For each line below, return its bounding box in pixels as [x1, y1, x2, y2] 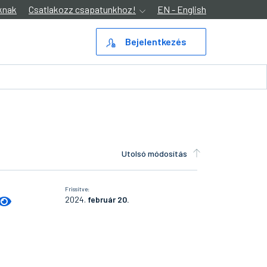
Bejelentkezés [125, 36, 187, 47]
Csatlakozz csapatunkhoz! [29, 4, 136, 15]
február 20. [88, 194, 129, 205]
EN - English [157, 4, 206, 15]
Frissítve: [65, 185, 89, 193]
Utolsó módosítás [122, 148, 187, 159]
